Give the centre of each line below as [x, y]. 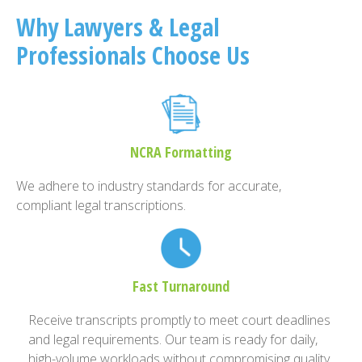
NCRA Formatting [181, 152]
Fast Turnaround [181, 286]
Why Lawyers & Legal [118, 27]
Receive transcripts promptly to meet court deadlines [179, 320]
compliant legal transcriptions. [101, 205]
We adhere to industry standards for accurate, [149, 186]
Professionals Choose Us [133, 55]
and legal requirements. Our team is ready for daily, [173, 339]
